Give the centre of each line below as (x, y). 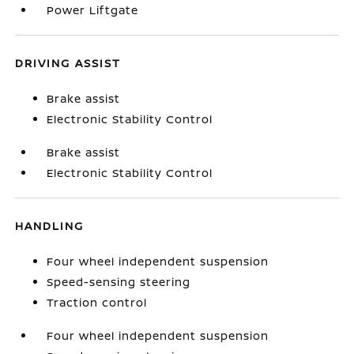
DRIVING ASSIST (68, 63)
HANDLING (50, 226)
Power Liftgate (93, 10)
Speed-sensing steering (119, 282)
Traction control (97, 302)
